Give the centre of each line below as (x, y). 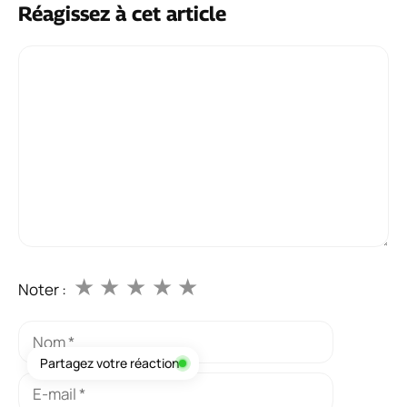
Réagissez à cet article (122, 14)
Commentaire (65, 57)
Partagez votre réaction (109, 363)
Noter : (42, 290)
